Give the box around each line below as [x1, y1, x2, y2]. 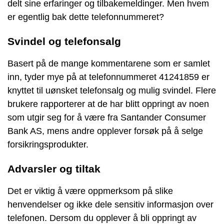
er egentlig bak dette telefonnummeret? [7, 12, 164, 22]
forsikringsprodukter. [7, 139, 88, 150]
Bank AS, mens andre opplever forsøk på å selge [7, 126, 203, 136]
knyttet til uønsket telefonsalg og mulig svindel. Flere [7, 85, 216, 96]
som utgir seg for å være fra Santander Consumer [7, 112, 206, 123]
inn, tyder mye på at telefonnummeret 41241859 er [7, 72, 209, 82]
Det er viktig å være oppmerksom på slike [7, 186, 173, 196]
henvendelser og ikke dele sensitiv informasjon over [7, 199, 213, 210]
